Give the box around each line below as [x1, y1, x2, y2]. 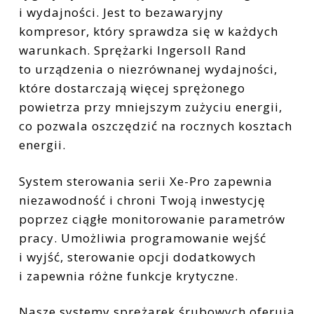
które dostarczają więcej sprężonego [19, 80, 245, 97]
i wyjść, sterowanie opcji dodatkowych [19, 248, 256, 265]
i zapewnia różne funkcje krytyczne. [19, 267, 238, 284]
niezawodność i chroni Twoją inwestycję [19, 191, 266, 208]
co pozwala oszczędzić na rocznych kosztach [19, 118, 292, 135]
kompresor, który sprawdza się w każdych [19, 23, 278, 40]
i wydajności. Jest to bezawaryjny [19, 4, 224, 21]
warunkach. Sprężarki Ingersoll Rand [19, 42, 247, 59]
